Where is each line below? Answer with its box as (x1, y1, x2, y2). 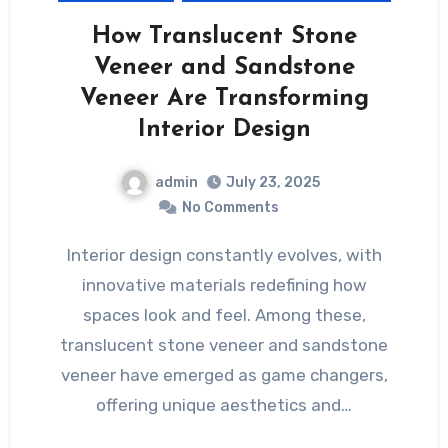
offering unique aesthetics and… (96, 395, 352, 416)
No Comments (181, 199, 279, 217)
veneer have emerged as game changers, (60, 365, 388, 386)
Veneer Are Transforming (79, 86, 369, 111)
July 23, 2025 (225, 174, 320, 192)
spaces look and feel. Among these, (82, 305, 366, 326)
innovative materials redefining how (81, 275, 367, 296)
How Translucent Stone (91, 24, 357, 49)
